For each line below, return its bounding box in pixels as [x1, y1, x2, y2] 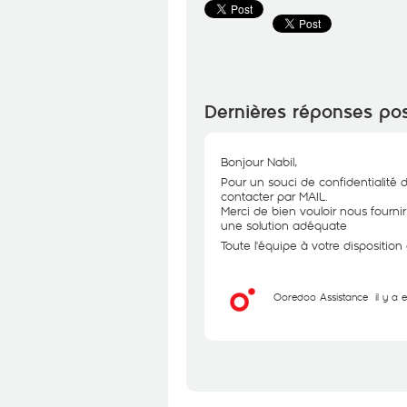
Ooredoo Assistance [273, 290, 368, 303]
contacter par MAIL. [221, 188, 328, 204]
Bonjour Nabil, [221, 154, 297, 170]
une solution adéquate [221, 217, 347, 233]
